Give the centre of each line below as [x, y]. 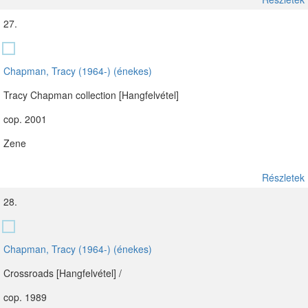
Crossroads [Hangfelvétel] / [63, 273]
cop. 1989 [25, 297]
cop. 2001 [25, 119]
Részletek [283, 177]
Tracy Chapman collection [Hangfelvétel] [91, 95]
